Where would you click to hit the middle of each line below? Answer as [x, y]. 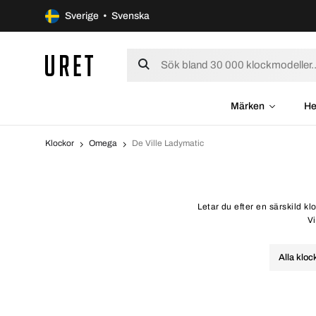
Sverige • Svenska [107, 16]
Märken [247, 106]
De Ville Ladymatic [168, 143]
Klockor [60, 143]
